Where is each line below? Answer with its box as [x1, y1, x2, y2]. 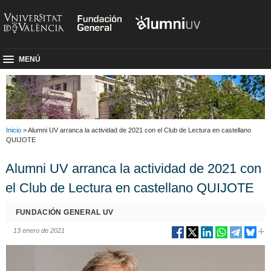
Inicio [6, 126, 21, 134]
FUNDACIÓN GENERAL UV [15, 207, 114, 217]
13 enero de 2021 [13, 226, 65, 234]
